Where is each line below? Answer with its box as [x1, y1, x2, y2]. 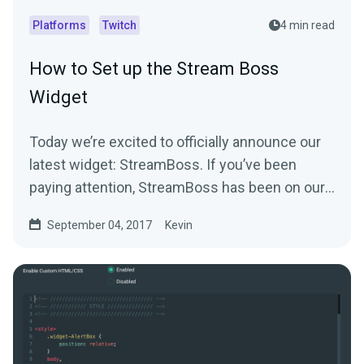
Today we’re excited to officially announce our [29, 133, 321, 151]
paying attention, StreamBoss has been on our [29, 179, 325, 197]
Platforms [32, 19, 86, 32]
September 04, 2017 [47, 219, 152, 232]
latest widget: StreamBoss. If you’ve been [29, 156, 297, 174]
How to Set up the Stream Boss [29, 58, 279, 80]
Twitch [102, 19, 136, 32]
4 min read [280, 19, 335, 32]
